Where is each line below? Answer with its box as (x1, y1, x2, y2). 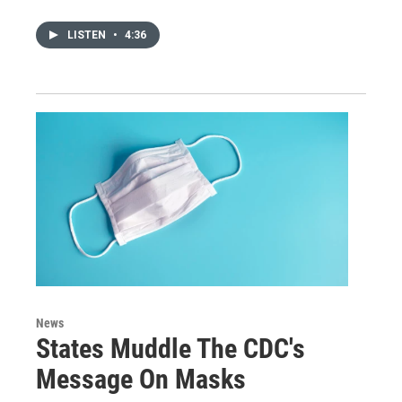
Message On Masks (36, 363, 246, 395)
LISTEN (67, 28, 109, 41)
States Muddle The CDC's (36, 332, 305, 364)
